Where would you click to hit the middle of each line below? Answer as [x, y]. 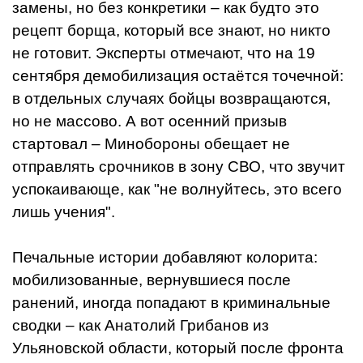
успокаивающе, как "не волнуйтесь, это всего [177, 189]
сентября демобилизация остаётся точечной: [178, 75]
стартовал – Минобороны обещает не [151, 143]
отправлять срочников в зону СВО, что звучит [179, 166]
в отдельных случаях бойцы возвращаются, [171, 98]
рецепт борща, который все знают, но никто [171, 30]
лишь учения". [64, 211]
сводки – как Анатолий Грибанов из [141, 325]
